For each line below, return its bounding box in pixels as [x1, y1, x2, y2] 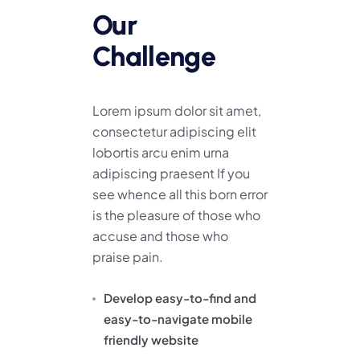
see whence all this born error [92, 185, 268, 202]
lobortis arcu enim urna [92, 143, 229, 161]
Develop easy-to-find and [104, 289, 256, 305]
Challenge [92, 39, 215, 73]
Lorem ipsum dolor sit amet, [92, 101, 261, 119]
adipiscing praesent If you [92, 164, 250, 182]
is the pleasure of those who [92, 206, 260, 223]
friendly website [104, 331, 198, 347]
